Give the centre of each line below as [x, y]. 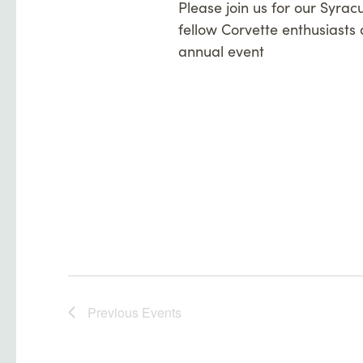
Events [162, 312]
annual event [221, 51]
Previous [115, 312]
